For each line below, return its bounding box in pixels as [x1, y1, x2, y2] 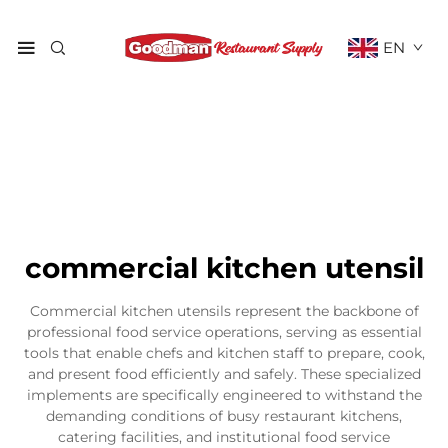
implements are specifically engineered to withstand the [26, 385, 422, 404]
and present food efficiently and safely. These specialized [27, 364, 421, 383]
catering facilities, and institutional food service [58, 427, 390, 446]
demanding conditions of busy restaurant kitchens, [46, 406, 402, 425]
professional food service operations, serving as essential [26, 322, 422, 341]
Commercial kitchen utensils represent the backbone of [29, 301, 419, 320]
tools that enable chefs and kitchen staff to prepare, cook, [23, 343, 425, 362]
